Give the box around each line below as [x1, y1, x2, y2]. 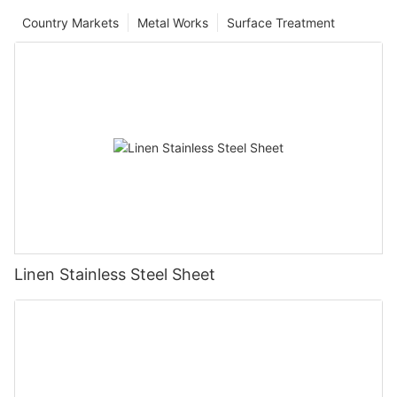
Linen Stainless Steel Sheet [14, 264, 215, 284]
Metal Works [137, 14, 208, 30]
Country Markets [22, 14, 119, 30]
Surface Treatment [227, 14, 335, 30]
